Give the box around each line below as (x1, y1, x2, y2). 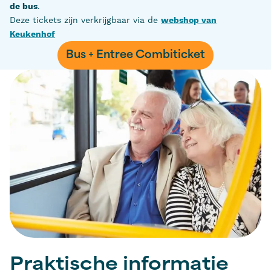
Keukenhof (10, 29, 55, 41)
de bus (10, 1, 38, 13)
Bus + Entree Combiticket (66, 50, 205, 62)
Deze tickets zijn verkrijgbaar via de (10, 15, 161, 25)
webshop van (161, 15, 217, 27)
